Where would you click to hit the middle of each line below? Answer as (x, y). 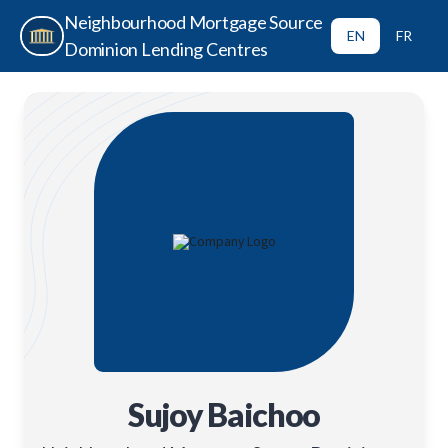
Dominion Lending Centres (166, 49)
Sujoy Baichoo (224, 414)
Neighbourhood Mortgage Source (194, 22)
